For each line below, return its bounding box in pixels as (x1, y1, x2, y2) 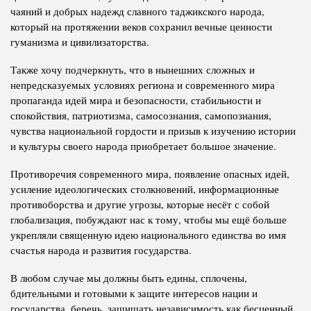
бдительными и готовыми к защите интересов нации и (10, 286, 258, 301)
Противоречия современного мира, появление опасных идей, (10, 167, 289, 181)
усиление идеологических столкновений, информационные (10, 182, 279, 196)
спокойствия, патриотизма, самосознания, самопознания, (10, 108, 271, 123)
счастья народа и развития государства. (10, 243, 192, 258)
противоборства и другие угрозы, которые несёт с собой (10, 197, 269, 212)
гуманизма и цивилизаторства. (10, 35, 149, 49)
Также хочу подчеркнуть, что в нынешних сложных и (10, 62, 255, 77)
